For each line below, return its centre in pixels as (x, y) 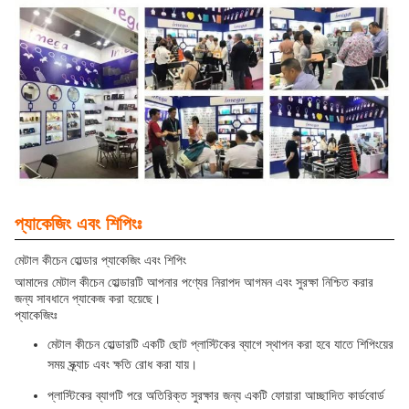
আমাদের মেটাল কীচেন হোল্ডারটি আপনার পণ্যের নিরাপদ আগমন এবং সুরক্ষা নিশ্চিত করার (194, 283)
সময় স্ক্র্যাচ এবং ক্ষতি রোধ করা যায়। (122, 365)
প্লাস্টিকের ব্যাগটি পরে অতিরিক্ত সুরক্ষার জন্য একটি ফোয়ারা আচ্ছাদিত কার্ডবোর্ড (216, 396)
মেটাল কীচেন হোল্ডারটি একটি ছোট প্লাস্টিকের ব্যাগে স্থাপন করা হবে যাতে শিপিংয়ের (220, 345)
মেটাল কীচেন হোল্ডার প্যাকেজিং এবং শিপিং (100, 261)
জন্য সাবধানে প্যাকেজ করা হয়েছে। (88, 299)
